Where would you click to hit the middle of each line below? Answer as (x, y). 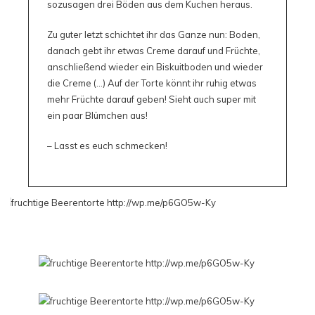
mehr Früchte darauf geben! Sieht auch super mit (151, 99)
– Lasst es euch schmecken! (107, 145)
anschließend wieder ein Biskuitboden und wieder (155, 66)
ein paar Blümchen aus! (97, 115)
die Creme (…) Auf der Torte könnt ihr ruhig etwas (152, 83)
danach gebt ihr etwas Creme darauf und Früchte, (153, 50)
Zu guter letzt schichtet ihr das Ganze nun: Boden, (153, 34)
